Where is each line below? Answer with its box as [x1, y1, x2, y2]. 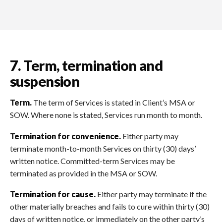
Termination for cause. [10, 189, 96, 199]
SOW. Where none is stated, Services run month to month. [10, 110, 202, 120]
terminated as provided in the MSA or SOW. [10, 168, 157, 178]
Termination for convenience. [10, 131, 121, 141]
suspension [10, 72, 80, 90]
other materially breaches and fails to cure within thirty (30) [10, 202, 210, 212]
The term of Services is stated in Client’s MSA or [32, 98, 195, 108]
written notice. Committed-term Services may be [10, 156, 175, 166]
